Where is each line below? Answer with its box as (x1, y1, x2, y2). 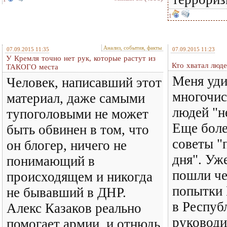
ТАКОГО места (6, 63, 58, 71)
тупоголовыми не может (7, 106, 148, 122)
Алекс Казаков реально (7, 201, 141, 216)
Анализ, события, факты (103, 45, 162, 51)
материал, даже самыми (7, 91, 145, 106)
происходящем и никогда (7, 169, 153, 184)
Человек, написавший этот (7, 75, 162, 90)
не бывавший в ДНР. (7, 185, 126, 200)
